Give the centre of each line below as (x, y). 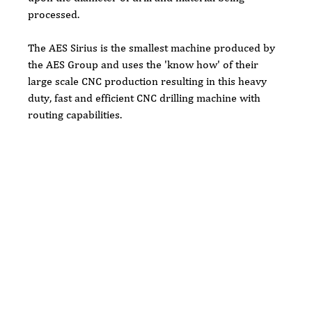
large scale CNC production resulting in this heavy (149, 81)
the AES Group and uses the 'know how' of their (145, 65)
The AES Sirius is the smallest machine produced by (153, 48)
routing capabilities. (75, 115)
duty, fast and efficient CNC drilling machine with (146, 98)
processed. (54, 15)
